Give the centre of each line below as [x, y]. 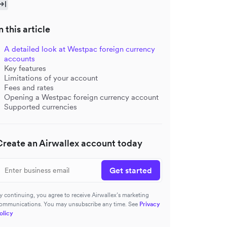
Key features [25, 68]
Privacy [150, 204]
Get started [131, 170]
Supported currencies [41, 107]
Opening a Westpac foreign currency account [81, 97]
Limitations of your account [51, 78]
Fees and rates [29, 87]
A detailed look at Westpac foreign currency [80, 49]
